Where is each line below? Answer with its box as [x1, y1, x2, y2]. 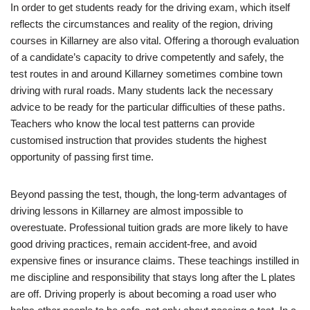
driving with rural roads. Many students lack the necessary [10, 84, 273, 96]
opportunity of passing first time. [10, 151, 154, 163]
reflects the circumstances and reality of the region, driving [10, 18, 273, 30]
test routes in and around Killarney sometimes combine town [10, 68, 282, 80]
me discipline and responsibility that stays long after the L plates [10, 271, 295, 283]
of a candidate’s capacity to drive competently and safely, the [10, 51, 284, 63]
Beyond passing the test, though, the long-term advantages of [10, 188, 286, 200]
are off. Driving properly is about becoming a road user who [10, 288, 276, 300]
